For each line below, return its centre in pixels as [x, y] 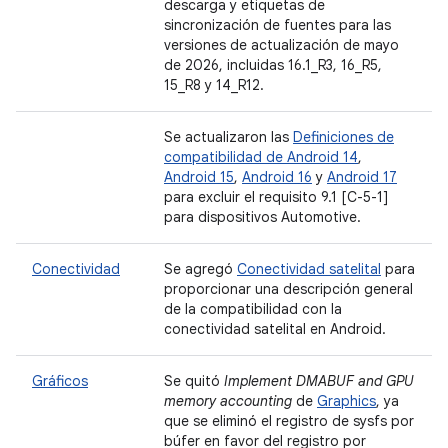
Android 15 [199, 177]
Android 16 [277, 177]
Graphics [346, 401]
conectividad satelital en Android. [275, 329]
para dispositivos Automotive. [262, 217]
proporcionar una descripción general [288, 289]
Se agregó [200, 269]
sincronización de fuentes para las [277, 25]
